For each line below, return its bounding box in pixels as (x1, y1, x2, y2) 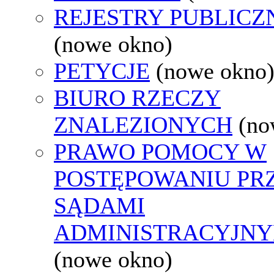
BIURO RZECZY (54, 84, 221, 111)
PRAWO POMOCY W (54, 138, 267, 165)
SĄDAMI (54, 192, 145, 218)
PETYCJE (54, 57, 150, 84)
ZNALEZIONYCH (54, 111, 232, 138)
